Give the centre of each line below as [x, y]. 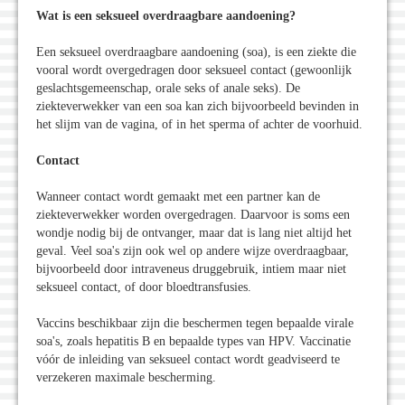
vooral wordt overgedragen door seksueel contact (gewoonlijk [194, 71]
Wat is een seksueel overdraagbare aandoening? [166, 16]
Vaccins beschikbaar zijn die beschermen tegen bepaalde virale [195, 324]
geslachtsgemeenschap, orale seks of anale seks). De [168, 89]
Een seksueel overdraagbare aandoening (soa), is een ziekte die [196, 52]
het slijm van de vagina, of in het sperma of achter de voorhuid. [199, 125]
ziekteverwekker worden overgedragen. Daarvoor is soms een [193, 215]
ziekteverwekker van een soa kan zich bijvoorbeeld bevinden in [198, 107]
